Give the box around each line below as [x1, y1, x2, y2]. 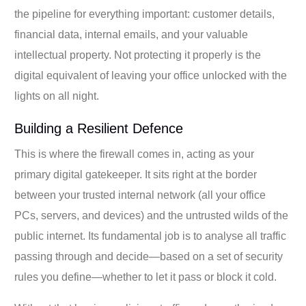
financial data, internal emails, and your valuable [14, 28, 249, 40]
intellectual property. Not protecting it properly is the [14, 48, 262, 61]
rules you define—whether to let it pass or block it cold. [14, 270, 277, 283]
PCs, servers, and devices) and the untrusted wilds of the [14, 209, 289, 221]
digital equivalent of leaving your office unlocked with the [14, 69, 288, 81]
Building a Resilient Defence [14, 120, 184, 136]
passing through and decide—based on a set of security [14, 250, 283, 262]
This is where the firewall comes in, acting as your [14, 148, 255, 160]
